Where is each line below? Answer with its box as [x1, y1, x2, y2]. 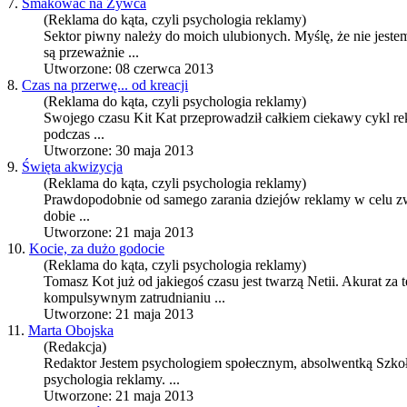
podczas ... [44, 126, 104, 143]
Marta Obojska [28, 323, 114, 339]
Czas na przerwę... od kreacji [22, 77, 188, 94]
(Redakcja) [44, 339, 106, 355]
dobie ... [44, 208, 90, 224]
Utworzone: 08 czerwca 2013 [44, 61, 213, 77]
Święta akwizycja [22, 159, 123, 175]
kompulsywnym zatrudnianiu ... [44, 290, 225, 306]
